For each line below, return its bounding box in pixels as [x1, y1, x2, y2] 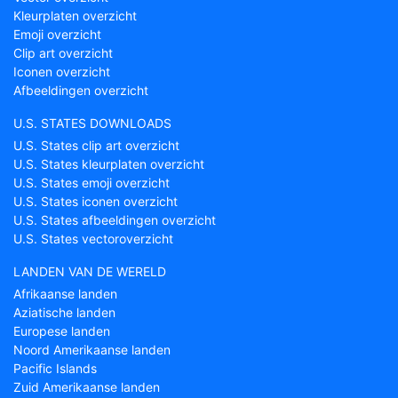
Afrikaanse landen [13, 286, 117, 301]
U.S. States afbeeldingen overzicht [13, 212, 216, 227]
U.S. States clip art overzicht [13, 138, 179, 153]
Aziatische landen [13, 305, 115, 320]
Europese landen [13, 323, 110, 338]
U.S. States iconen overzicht [13, 194, 178, 209]
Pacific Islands [13, 361, 97, 376]
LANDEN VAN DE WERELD [13, 264, 166, 279]
